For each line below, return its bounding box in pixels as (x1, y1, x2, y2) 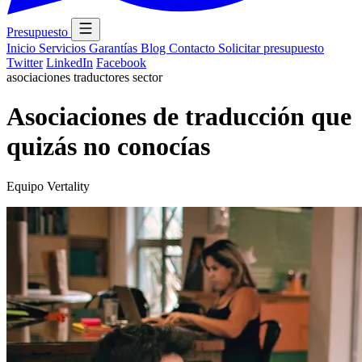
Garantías (89, 41, 141, 55)
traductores (74, 70, 133, 84)
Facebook (96, 56, 146, 69)
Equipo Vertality (6, 179, 90, 193)
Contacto (169, 41, 218, 55)
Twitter (6, 56, 43, 69)
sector (133, 70, 162, 84)
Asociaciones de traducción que (6, 102, 351, 132)
